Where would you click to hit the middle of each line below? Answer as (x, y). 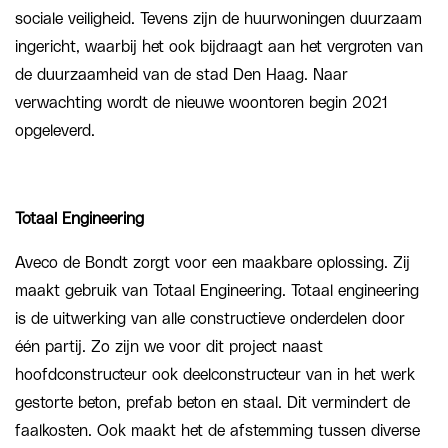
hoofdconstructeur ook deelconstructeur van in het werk (215, 374)
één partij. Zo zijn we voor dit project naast (169, 346)
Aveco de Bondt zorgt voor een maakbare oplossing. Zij (212, 262)
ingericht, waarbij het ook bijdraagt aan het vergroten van (219, 46)
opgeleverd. (55, 130)
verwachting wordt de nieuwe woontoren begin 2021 (201, 102)
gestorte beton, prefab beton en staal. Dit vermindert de (212, 402)
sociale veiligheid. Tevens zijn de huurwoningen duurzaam (218, 18)
